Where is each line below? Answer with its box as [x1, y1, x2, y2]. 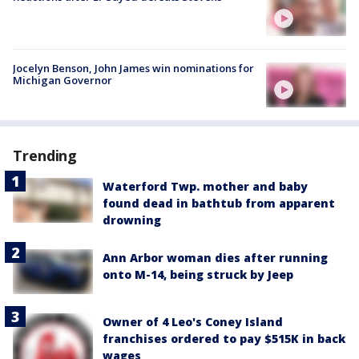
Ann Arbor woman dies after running [103, 250, 328, 266]
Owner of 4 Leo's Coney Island [103, 314, 283, 330]
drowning [103, 212, 161, 228]
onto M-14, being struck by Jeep [103, 267, 293, 283]
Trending [13, 146, 78, 166]
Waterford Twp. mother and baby [103, 179, 308, 195]
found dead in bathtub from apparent [103, 196, 335, 212]
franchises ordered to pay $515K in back [103, 331, 345, 347]
